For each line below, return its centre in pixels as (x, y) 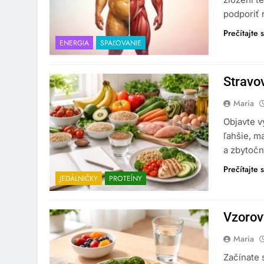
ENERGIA (74, 43)
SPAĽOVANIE (121, 43)
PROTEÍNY (126, 179)
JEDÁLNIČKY (79, 179)
